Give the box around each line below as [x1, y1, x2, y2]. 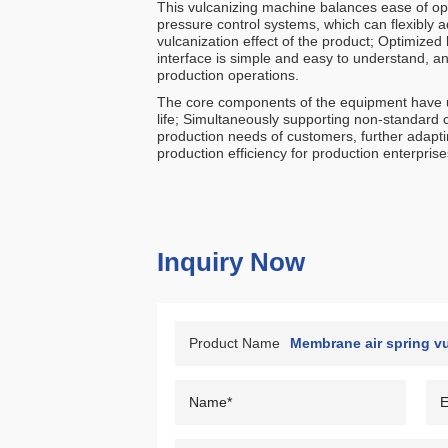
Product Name [189, 335, 280, 351]
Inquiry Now [157, 247, 305, 277]
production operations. [157, 67, 299, 83]
